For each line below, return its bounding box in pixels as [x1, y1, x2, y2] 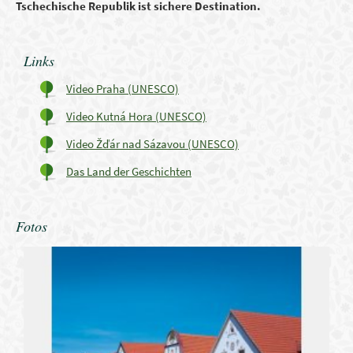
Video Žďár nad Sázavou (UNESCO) [66, 136, 239, 151]
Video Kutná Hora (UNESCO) [66, 109, 206, 124]
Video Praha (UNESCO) [66, 81, 179, 96]
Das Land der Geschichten [66, 164, 191, 179]
